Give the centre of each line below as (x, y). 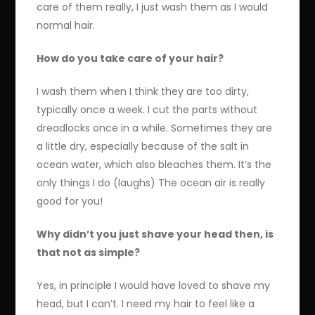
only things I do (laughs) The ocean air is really (151, 183)
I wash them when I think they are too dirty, (143, 92)
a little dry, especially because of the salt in (143, 147)
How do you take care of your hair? (130, 59)
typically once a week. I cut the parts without (147, 110)
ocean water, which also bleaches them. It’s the (154, 165)
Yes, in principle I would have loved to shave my (154, 286)
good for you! (70, 201)
